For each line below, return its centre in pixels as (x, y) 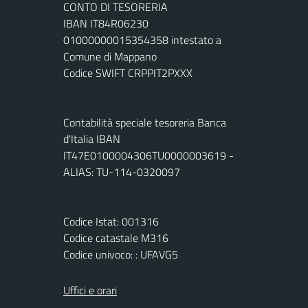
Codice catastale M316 (116, 238)
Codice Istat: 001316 (111, 221)
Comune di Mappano (110, 56)
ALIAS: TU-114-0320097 (122, 172)
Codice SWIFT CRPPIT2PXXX (128, 73)
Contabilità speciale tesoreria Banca (145, 122)
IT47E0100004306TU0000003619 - (148, 155)
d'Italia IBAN (92, 139)
